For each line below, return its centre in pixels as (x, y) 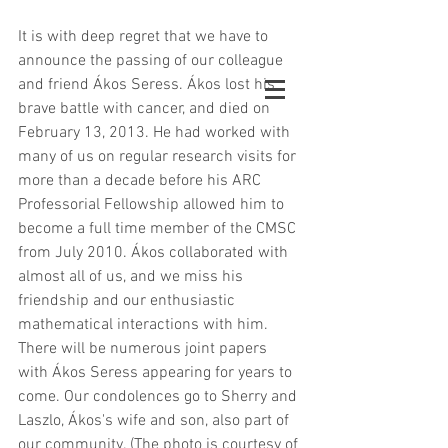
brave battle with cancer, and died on (146, 109)
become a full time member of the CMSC (159, 229)
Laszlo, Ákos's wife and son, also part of (155, 421)
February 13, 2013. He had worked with (156, 133)
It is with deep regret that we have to (145, 37)
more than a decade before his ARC (141, 181)
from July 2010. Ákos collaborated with (155, 253)
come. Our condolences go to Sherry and (159, 397)
